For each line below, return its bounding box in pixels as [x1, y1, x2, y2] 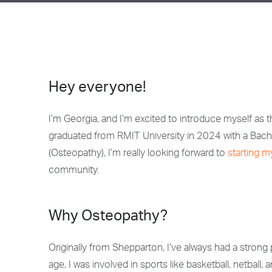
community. [49, 166, 99, 176]
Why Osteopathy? [49, 210, 168, 225]
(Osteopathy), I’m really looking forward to [49, 149, 228, 159]
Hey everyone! [49, 81, 146, 96]
